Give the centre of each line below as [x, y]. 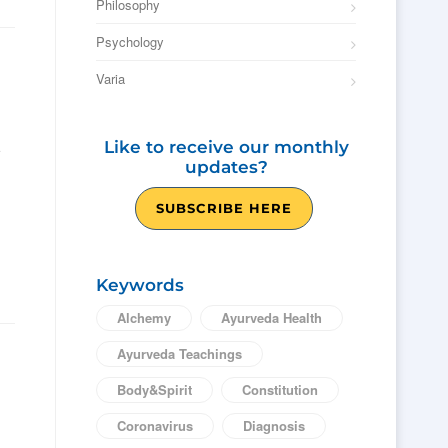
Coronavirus [155, 425]
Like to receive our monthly [226, 147]
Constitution [280, 389]
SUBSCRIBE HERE [223, 208]
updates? [226, 167]
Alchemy [144, 317]
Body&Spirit [154, 389]
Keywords [140, 285]
